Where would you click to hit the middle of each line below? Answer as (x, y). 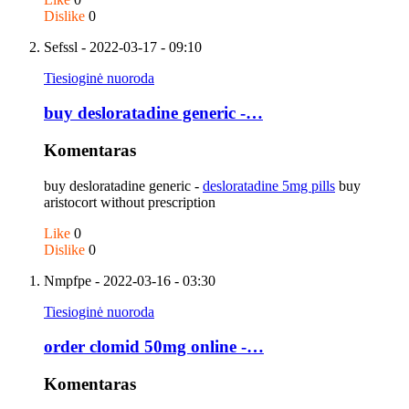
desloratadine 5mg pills (269, 185)
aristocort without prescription (130, 202)
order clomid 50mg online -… (154, 347)
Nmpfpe (68, 280)
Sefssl (61, 47)
